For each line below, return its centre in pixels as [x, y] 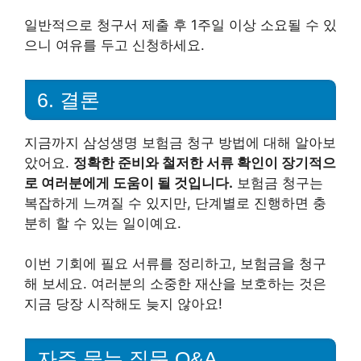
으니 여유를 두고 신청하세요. [114, 45]
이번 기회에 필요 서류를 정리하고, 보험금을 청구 [175, 263]
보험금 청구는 [278, 183]
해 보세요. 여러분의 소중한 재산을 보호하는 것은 [175, 284]
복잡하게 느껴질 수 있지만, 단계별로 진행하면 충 [175, 203]
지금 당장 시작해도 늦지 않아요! [123, 304]
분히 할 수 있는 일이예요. [103, 223]
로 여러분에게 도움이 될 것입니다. [129, 183]
